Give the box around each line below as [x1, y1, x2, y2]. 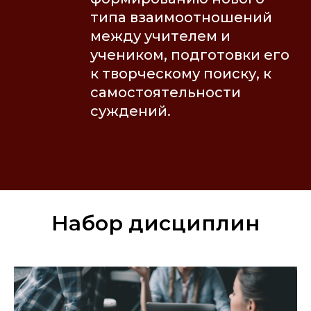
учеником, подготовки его [90, 47, 289, 64]
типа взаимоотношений [90, 9, 272, 26]
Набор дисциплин [51, 210, 260, 237]
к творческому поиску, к [90, 65, 271, 83]
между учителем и [90, 28, 230, 45]
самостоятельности [90, 84, 241, 101]
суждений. [90, 103, 171, 120]
